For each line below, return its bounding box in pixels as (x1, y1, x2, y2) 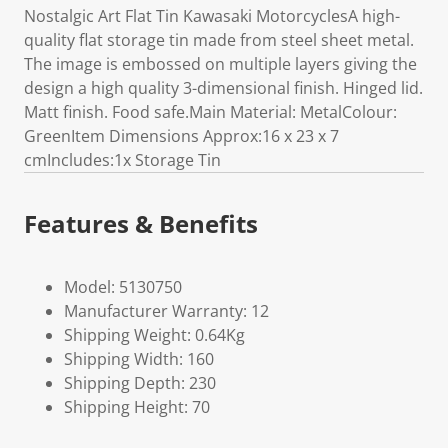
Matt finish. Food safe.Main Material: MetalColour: (24, 101, 397, 123)
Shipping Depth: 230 (64, 372, 216, 394)
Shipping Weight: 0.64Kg (64, 324, 245, 346)
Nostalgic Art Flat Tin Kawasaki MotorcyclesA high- (24, 5, 400, 27)
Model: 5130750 (64, 276, 182, 298)
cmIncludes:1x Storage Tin (24, 149, 221, 171)
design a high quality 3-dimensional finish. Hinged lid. (24, 77, 423, 99)
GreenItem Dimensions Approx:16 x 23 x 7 (24, 125, 339, 147)
